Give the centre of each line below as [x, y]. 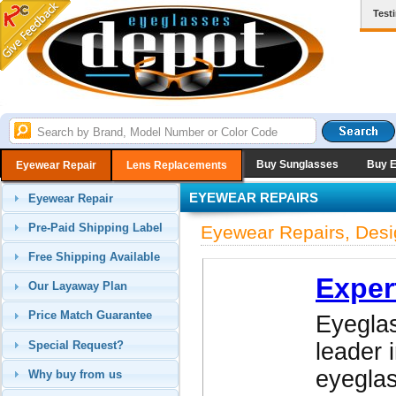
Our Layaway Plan [78, 286]
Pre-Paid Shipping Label [96, 227]
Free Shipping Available [95, 256]
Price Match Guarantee [91, 316]
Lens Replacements [177, 165]
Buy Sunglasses [297, 164]
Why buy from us [76, 374]
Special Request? [76, 345]
